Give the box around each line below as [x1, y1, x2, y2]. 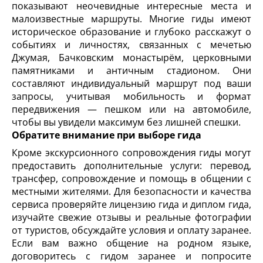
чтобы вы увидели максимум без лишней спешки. [12, 116, 241, 129]
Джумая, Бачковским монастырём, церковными [12, 51, 251, 65]
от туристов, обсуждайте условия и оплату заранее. [12, 224, 251, 237]
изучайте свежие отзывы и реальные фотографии [12, 211, 251, 224]
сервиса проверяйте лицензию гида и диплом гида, [12, 198, 251, 211]
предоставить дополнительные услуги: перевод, [12, 159, 251, 173]
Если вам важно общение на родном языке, [12, 237, 251, 250]
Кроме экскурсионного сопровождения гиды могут [12, 146, 251, 160]
